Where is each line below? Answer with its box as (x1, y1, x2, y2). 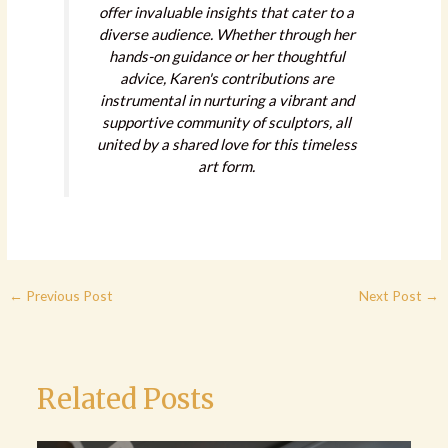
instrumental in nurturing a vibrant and (99, 90, 354, 109)
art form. (198, 156, 255, 175)
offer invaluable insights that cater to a (99, 2, 354, 21)
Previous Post (23, 287, 114, 305)
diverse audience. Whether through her (98, 24, 355, 43)
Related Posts (36, 381, 214, 416)
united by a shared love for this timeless (96, 134, 357, 153)
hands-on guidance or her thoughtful (108, 46, 345, 65)
